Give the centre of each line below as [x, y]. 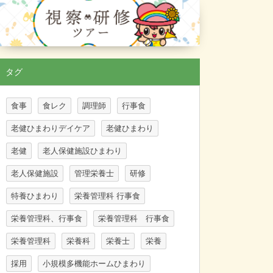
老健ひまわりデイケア [51, 129]
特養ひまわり [35, 196]
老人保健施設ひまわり [82, 151]
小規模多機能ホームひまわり [94, 264]
